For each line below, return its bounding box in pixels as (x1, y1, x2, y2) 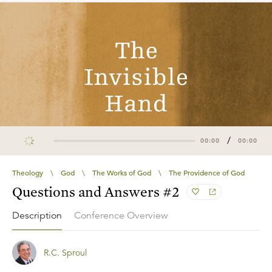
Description (12, 209, 62, 222)
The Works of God (92, 167, 151, 177)
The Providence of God (169, 167, 245, 177)
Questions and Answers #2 (12, 182, 180, 200)
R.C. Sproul (44, 246, 87, 258)
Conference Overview (74, 209, 168, 222)
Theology (12, 167, 43, 177)
